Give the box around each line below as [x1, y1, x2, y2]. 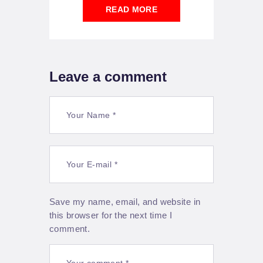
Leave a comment [49, 68, 167, 85]
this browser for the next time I [49, 210, 173, 220]
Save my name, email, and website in [49, 196, 201, 207]
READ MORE [105, 4, 158, 14]
